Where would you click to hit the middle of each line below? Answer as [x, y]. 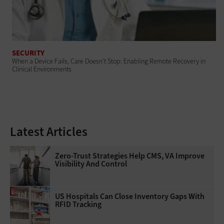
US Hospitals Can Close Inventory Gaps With [130, 196]
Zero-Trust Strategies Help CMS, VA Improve [130, 155]
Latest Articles [49, 131]
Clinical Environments [42, 69]
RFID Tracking [78, 204]
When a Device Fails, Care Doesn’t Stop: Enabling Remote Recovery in [109, 61]
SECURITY [28, 53]
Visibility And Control [91, 163]
